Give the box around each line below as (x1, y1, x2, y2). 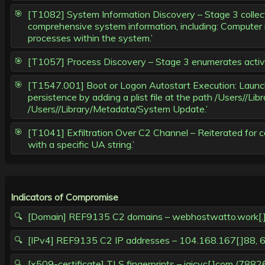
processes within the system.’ (28, 32, 153, 44)
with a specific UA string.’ (28, 138, 134, 151)
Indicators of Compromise (11, 191, 118, 203)
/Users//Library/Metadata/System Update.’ (28, 103, 208, 115)
